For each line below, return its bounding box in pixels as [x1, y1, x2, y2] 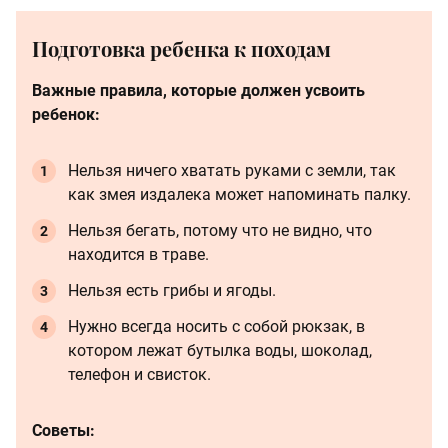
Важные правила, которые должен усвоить [32, 81, 365, 100]
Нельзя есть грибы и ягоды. [68, 281, 276, 300]
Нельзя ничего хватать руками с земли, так [68, 161, 396, 180]
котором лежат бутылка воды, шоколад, [68, 341, 372, 360]
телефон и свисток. [68, 365, 211, 384]
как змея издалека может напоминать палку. [68, 185, 411, 204]
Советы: [32, 421, 95, 440]
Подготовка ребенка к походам [32, 35, 331, 62]
